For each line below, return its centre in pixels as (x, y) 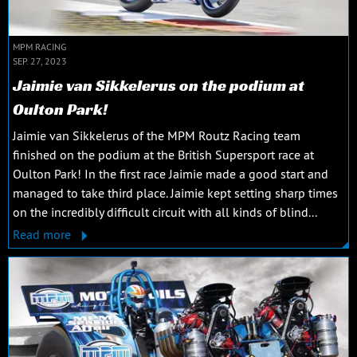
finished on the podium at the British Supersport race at (163, 155)
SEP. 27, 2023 (40, 61)
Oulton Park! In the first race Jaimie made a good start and (171, 174)
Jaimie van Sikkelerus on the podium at (159, 86)
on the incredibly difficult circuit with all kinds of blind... (165, 212)
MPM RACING (39, 47)
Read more (43, 235)
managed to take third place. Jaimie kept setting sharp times (175, 193)
